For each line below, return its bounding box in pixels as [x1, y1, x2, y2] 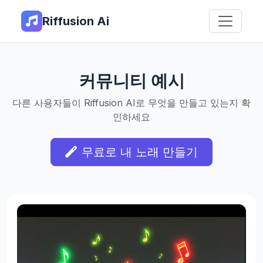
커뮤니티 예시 [78, 70, 185, 91]
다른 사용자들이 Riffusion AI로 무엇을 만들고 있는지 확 [12, 96, 251, 109]
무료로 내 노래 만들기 [82, 144, 198, 159]
